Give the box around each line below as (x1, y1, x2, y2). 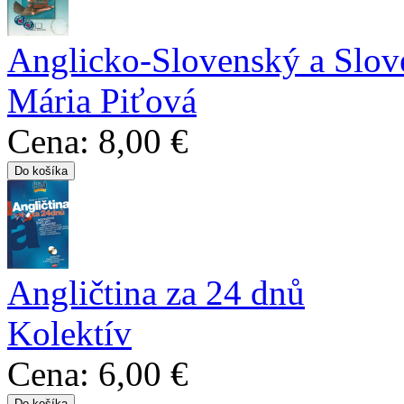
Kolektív (7, 313, 132, 353)
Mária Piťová (7, 80, 197, 120)
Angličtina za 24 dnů (7, 272, 305, 312)
